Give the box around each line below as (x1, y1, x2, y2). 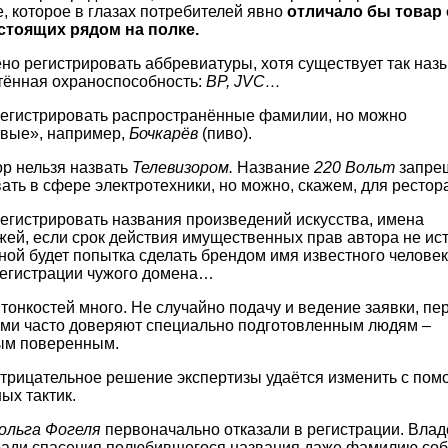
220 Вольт (314, 158, 395, 176)
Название (233, 158, 314, 176)
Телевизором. (132, 158, 233, 176)
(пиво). (202, 124, 252, 142)
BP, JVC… (206, 72, 281, 90)
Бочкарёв (129, 124, 202, 142)
